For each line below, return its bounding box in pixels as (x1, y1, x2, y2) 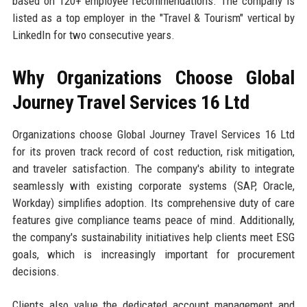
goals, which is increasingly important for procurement (12, 247, 295, 261)
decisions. (12, 264, 60, 278)
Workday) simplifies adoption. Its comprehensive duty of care (12, 195, 295, 210)
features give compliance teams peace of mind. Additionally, (12, 212, 295, 227)
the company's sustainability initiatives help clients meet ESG (12, 230, 295, 244)
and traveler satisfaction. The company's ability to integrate (12, 161, 295, 175)
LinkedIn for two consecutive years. (12, 27, 175, 42)
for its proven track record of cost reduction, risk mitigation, (12, 144, 295, 158)
